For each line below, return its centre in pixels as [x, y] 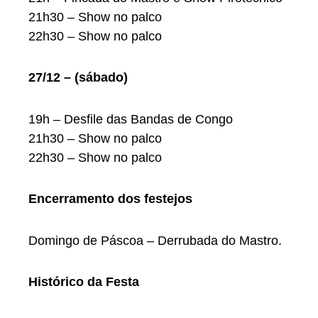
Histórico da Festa [84, 282]
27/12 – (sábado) [78, 78]
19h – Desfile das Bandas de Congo [132, 119]
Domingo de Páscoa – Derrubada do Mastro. [155, 240]
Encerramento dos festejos [110, 199]
